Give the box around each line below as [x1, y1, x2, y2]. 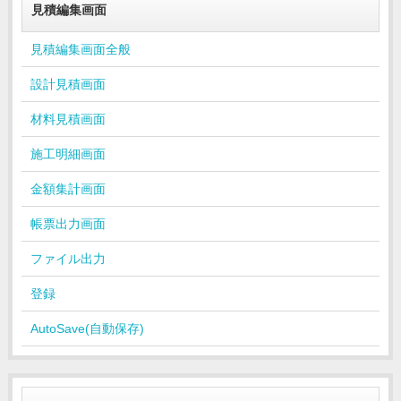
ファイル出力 [30, 252, 106, 267]
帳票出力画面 [30, 217, 106, 232]
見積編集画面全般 [30, 42, 131, 57]
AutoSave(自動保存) [30, 321, 144, 337]
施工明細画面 [30, 147, 106, 162]
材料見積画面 [30, 112, 106, 127]
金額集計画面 [30, 182, 106, 197]
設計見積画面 [30, 77, 106, 92]
